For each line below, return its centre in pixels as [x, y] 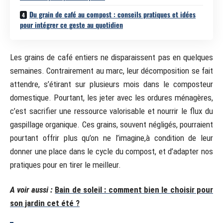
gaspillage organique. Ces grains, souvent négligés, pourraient [111, 124]
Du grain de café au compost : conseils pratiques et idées [112, 14]
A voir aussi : [31, 189]
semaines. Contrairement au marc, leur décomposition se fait [111, 71]
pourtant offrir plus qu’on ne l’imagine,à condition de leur [111, 138]
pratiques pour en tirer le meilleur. [65, 165]
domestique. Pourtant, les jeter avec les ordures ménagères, [111, 98]
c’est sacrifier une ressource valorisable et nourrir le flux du [111, 111]
